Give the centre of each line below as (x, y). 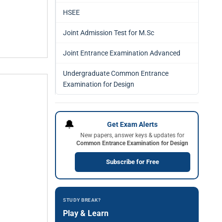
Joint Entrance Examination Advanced (122, 53)
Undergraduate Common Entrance (116, 73)
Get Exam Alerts (132, 124)
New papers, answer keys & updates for (132, 135)
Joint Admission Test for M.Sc (109, 33)
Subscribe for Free (132, 162)
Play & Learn (86, 213)
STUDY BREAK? (82, 200)
